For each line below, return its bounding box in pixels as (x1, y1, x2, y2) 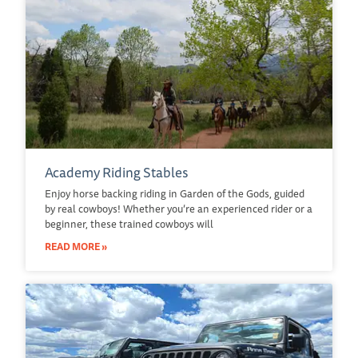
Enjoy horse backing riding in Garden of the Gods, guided (45, 185, 304, 201)
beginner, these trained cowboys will (45, 215, 213, 232)
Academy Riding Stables (45, 161, 189, 183)
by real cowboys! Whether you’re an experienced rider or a (45, 200, 312, 217)
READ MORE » (45, 238, 107, 254)
